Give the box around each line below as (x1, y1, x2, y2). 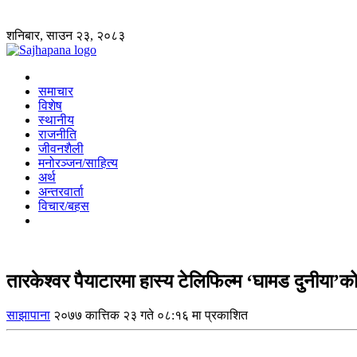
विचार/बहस (38, 199, 89, 213)
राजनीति (38, 127, 76, 141)
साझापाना (6, 308, 50, 322)
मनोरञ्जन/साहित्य (38, 156, 118, 170)
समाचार (38, 84, 73, 98)
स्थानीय (38, 113, 74, 127)
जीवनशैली (38, 142, 84, 155)
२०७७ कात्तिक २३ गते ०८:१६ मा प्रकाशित (53, 308, 248, 322)
